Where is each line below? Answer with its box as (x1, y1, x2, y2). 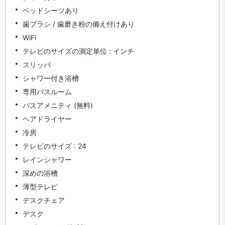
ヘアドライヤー (23, 114, 72, 123)
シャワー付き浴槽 (23, 73, 79, 82)
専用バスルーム (23, 87, 72, 96)
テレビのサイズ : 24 (23, 141, 86, 150)
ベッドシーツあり (23, 6, 79, 15)
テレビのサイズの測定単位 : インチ (23, 46, 134, 55)
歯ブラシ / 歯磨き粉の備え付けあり (23, 19, 135, 28)
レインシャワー (23, 155, 72, 164)
